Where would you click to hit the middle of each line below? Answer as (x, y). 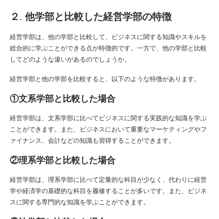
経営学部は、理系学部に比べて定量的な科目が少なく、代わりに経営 (108, 179)
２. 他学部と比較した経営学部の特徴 (91, 16)
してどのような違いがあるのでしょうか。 (70, 59)
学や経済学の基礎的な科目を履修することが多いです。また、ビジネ (108, 190)
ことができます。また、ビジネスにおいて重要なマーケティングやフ (108, 129)
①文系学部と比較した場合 (63, 98)
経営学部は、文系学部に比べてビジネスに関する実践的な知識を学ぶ (108, 118)
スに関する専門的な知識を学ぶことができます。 (80, 202)
